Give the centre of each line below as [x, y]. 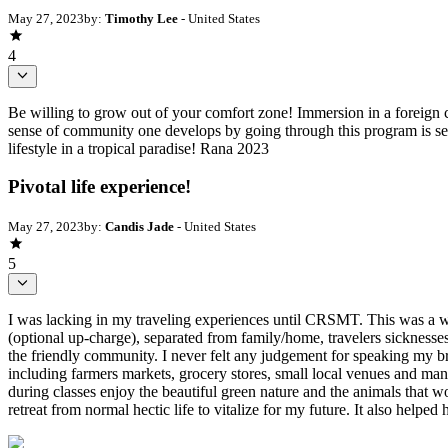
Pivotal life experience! [99, 187]
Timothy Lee [141, 19]
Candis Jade [139, 227]
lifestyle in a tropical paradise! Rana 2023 [138, 148]
